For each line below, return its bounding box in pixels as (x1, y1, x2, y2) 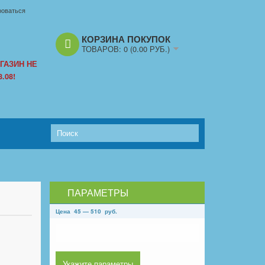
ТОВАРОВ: (82, 43, 124, 54)
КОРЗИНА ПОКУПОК (82, 33, 170, 46)
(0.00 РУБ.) (128, 43, 170, 54)
